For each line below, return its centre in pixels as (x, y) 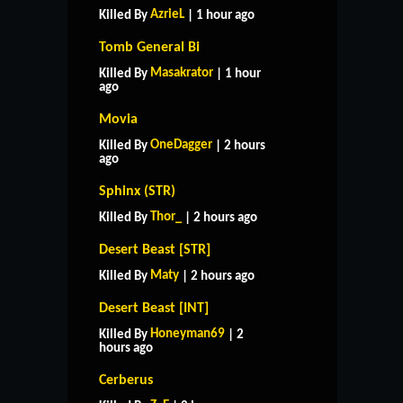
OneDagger (181, 145)
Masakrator (182, 73)
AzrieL (167, 14)
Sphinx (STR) (137, 191)
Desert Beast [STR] (155, 250)
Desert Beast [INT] (154, 308)
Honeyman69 (188, 334)
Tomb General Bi (149, 47)
